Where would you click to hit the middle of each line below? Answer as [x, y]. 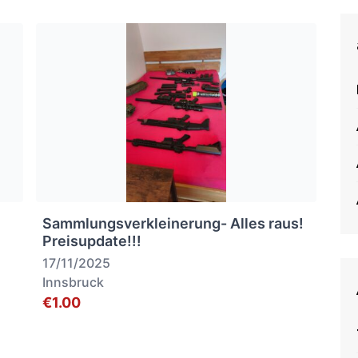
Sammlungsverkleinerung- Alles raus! [173, 223]
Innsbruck [74, 282]
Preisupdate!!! [92, 241]
